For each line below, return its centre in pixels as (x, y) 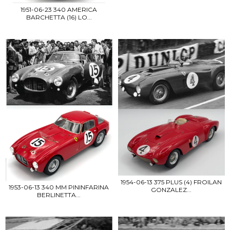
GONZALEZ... (171, 189)
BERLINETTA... (59, 195)
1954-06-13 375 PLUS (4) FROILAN (171, 182)
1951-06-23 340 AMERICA (59, 10)
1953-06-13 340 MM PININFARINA (59, 187)
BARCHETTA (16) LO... (59, 17)
